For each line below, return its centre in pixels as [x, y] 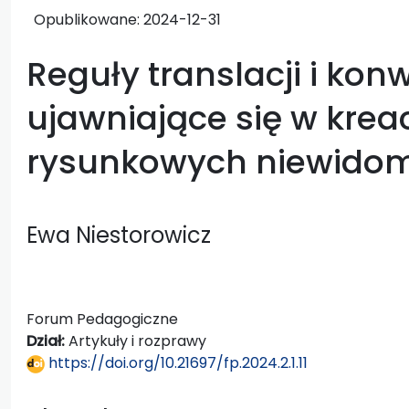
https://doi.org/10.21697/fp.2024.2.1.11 [176, 362]
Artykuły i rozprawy [137, 341]
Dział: [47, 341]
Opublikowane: [89, 19]
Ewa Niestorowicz [119, 235]
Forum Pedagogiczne [102, 319]
